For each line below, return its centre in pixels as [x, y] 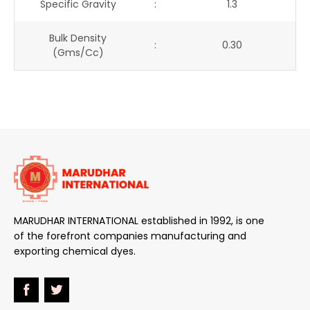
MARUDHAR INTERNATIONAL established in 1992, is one [139, 220]
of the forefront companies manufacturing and [130, 236]
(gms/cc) [78, 52]
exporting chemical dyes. [75, 251]
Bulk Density [78, 38]
